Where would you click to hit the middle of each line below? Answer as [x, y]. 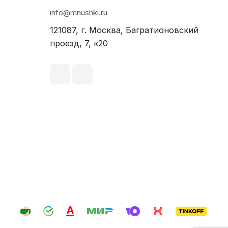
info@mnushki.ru [79, 12]
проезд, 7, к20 [79, 43]
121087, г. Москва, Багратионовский [124, 30]
